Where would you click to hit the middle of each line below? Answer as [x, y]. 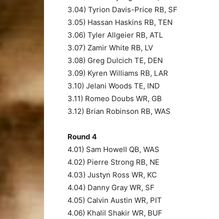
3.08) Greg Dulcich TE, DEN [115, 60]
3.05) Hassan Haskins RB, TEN [120, 22]
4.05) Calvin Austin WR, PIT [115, 200]
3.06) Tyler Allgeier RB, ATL [115, 35]
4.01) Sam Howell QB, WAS [113, 149]
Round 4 [82, 136]
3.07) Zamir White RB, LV [110, 47]
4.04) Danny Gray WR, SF [111, 187]
